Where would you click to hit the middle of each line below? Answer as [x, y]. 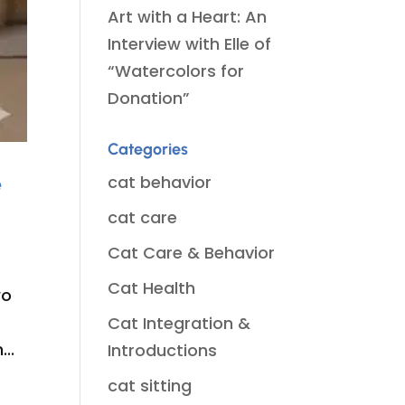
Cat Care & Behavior [192, 253]
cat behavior [160, 182]
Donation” [149, 98]
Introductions [163, 350]
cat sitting [150, 386]
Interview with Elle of [190, 44]
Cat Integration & [179, 323]
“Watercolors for [176, 71]
